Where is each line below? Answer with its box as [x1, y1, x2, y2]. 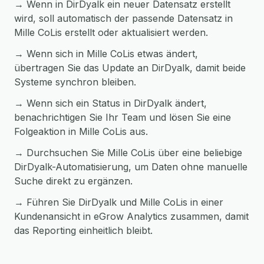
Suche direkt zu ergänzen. [14, 175, 133, 187]
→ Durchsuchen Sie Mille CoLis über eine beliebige [14, 147, 242, 159]
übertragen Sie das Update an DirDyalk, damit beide [14, 62, 246, 74]
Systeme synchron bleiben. [14, 76, 136, 88]
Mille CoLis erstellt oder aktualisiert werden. [14, 27, 208, 38]
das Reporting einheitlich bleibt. [14, 225, 153, 236]
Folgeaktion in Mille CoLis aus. [14, 126, 148, 137]
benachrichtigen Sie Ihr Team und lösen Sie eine [14, 111, 231, 123]
